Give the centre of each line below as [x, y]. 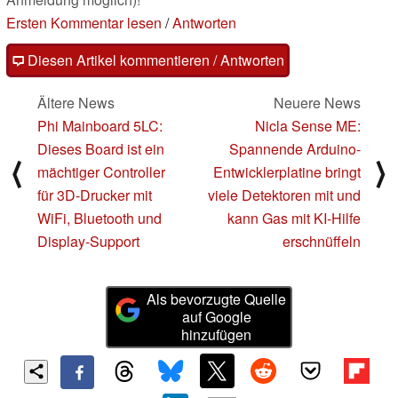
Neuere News [317, 103]
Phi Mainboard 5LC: [100, 126]
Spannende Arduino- [295, 149]
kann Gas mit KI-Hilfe [294, 219]
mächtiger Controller [101, 172]
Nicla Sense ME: [308, 126]
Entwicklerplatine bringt [287, 172]
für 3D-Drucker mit [95, 195]
